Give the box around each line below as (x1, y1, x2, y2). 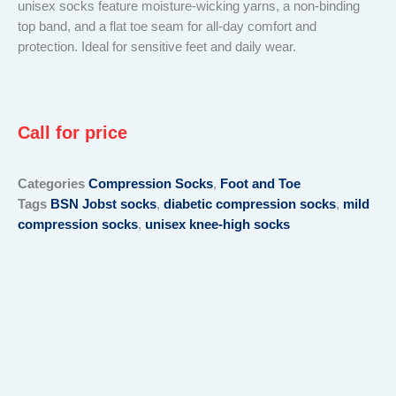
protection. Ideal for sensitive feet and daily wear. (18, 40, 296, 55)
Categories (18, 177, 85, 192)
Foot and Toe (220, 177, 301, 192)
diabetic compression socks (164, 197, 336, 212)
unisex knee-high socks (145, 217, 290, 232)
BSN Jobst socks (50, 197, 156, 212)
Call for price (18, 123, 127, 143)
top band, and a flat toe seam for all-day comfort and (18, 19, 316, 34)
